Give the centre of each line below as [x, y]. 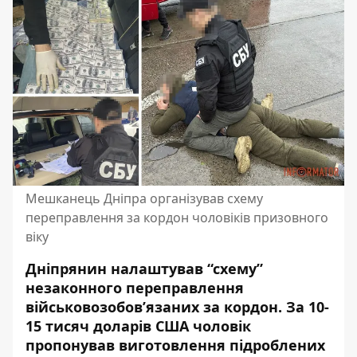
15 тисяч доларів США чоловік [138, 326]
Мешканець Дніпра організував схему [144, 198]
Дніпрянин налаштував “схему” [144, 269]
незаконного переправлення [135, 288]
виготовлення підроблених [222, 345]
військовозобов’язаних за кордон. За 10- [177, 307]
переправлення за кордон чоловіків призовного [177, 218]
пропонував [72, 345]
